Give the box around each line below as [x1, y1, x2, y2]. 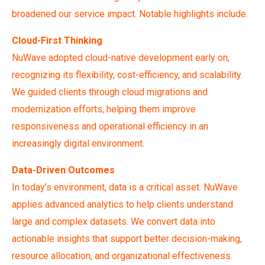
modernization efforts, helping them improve [12, 103, 196, 115]
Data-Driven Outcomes [12, 164, 115, 176]
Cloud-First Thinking [12, 34, 102, 46]
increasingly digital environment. [12, 137, 144, 149]
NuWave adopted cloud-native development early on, [12, 51, 230, 63]
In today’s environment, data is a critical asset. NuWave [12, 181, 238, 193]
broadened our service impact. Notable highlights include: [12, 8, 248, 20]
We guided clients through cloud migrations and [12, 86, 208, 98]
